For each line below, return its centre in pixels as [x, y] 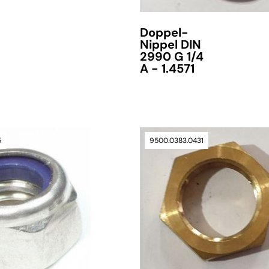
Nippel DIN [170, 45]
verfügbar [165, 263]
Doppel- [164, 33]
